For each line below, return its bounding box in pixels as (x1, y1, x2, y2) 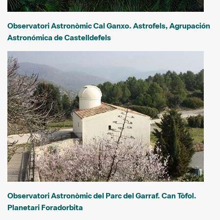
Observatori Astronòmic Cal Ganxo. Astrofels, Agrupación (7, 21, 210, 31)
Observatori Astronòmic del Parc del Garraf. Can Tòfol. (7, 191, 196, 201)
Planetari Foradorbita (7, 202, 84, 213)
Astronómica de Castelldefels (7, 32, 112, 43)
